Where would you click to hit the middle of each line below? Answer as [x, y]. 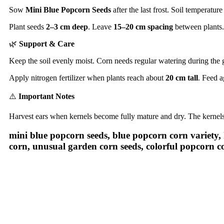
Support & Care [47, 43]
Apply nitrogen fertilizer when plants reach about [87, 77]
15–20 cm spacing [143, 26]
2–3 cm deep [67, 26]
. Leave [101, 26]
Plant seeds [27, 26]
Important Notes [46, 96]
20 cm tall [182, 77]
